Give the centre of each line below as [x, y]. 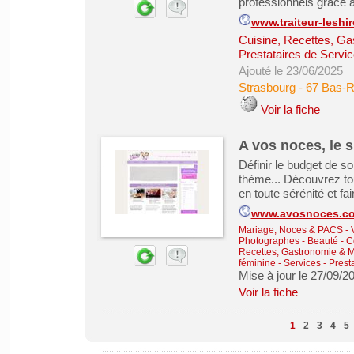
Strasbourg [267, 87]
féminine [257, 263]
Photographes [269, 241]
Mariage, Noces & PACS [290, 230]
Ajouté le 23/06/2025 [290, 71]
